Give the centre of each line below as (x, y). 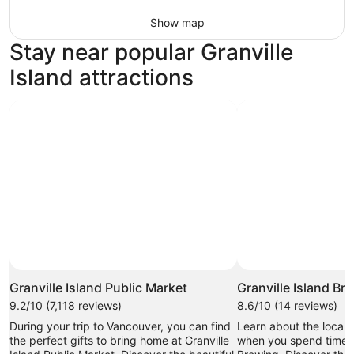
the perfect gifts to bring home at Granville (119, 340)
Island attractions (102, 77)
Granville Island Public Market (98, 287)
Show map (177, 22)
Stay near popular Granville (151, 52)
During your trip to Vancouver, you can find (120, 326)
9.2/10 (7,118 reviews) (66, 305)
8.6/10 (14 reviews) (287, 305)
